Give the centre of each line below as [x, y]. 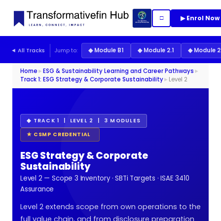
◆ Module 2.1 [156, 50]
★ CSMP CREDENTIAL [60, 134]
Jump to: [66, 50]
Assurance [37, 189]
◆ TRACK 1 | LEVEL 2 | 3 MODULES [84, 121]
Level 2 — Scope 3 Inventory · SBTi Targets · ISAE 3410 [105, 178]
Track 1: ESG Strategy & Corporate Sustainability [92, 79]
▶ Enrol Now [200, 18]
